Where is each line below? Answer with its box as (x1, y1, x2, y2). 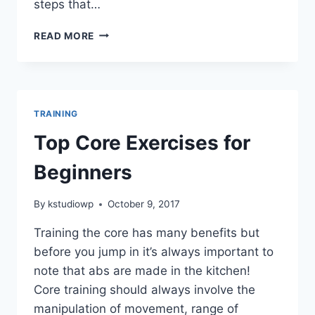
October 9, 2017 (108, 198, 181, 210)
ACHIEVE (94, 70, 139, 82)
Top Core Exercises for (34, 131, 250, 155)
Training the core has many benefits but (34, 226, 259, 240)
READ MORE (34, 30, 95, 41)
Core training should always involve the (34, 283, 255, 297)
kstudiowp (48, 198, 94, 210)
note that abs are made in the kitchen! (34, 264, 257, 278)
